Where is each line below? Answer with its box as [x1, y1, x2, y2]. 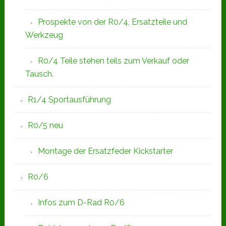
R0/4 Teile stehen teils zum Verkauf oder [37, 56, 189, 66]
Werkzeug [25, 30, 63, 40]
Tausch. [25, 69, 53, 79]
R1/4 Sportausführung [27, 95, 111, 104]
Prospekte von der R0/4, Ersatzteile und [37, 17, 187, 27]
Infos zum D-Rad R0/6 [37, 198, 125, 207]
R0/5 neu [27, 121, 63, 130]
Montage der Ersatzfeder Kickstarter [37, 146, 173, 156]
